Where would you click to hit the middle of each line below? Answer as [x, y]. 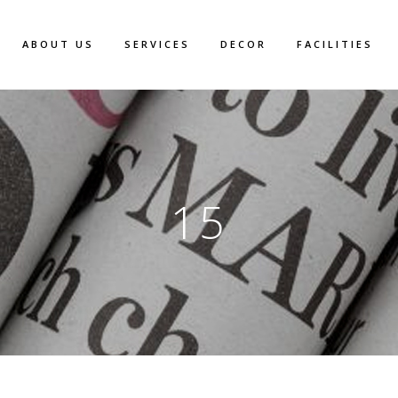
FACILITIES [335, 44]
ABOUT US [58, 44]
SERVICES [157, 44]
